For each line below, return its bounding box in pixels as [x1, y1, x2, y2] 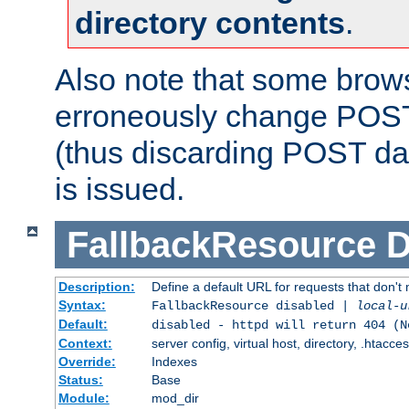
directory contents [75, 5, 345, 41]
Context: [58, 336, 112, 351]
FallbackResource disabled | [151, 299, 356, 314]
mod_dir [151, 391, 199, 406]
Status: [58, 372, 103, 388]
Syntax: [58, 298, 106, 313]
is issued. [55, 172, 184, 207]
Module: [58, 391, 110, 406]
